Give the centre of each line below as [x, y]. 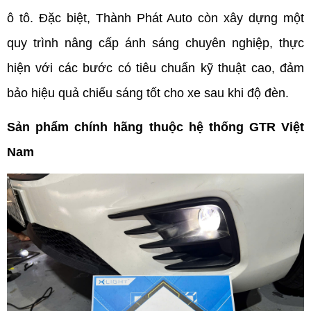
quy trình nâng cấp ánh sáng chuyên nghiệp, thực [155, 43]
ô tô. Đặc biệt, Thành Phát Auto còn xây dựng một [155, 18]
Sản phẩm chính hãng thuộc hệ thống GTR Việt [155, 127]
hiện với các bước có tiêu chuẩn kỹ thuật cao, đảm [155, 68]
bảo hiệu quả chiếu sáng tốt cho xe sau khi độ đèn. [150, 93]
